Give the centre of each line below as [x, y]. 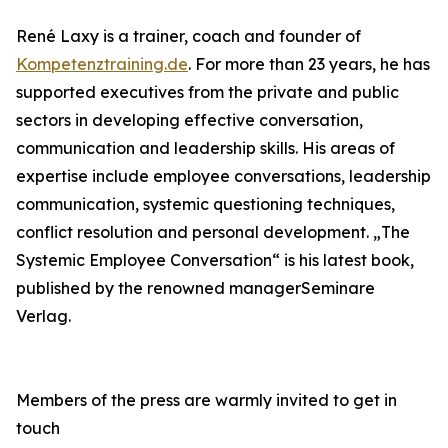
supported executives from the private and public [207, 92]
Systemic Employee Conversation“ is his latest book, [215, 260]
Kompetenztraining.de [102, 64]
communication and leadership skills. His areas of [205, 148]
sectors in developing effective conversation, [189, 120]
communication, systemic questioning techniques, [205, 204]
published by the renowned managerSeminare [195, 288]
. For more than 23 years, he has [309, 64]
